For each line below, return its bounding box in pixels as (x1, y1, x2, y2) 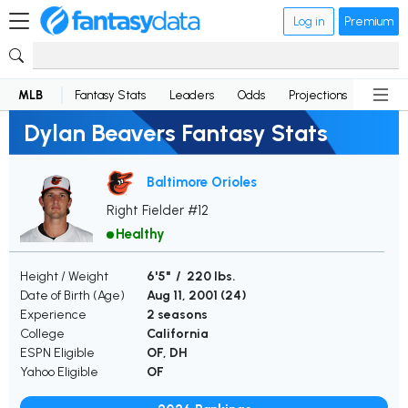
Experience (20, 307, 87, 323)
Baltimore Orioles (147, 173, 257, 190)
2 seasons (147, 307, 208, 323)
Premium (344, 14, 393, 28)
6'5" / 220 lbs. (147, 269, 236, 285)
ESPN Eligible (20, 345, 95, 362)
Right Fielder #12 (107, 202, 209, 219)
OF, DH (147, 345, 188, 362)
